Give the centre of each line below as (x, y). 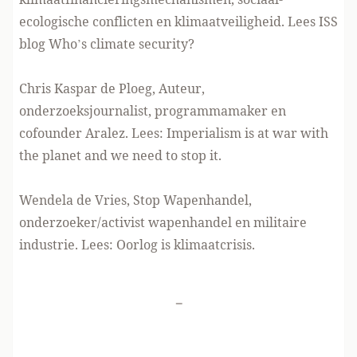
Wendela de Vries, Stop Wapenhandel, (135, 200)
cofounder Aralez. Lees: (93, 133)
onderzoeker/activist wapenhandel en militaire (163, 222)
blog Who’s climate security (104, 43)
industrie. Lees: (68, 244)
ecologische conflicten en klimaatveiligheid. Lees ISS (178, 21)
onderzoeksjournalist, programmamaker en (153, 110)
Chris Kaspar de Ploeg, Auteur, (112, 88)
